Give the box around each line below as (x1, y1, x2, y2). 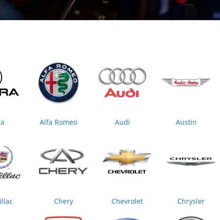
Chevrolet (111, 196, 143, 206)
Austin (175, 117, 197, 127)
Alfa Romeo (40, 117, 77, 127)
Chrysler (177, 196, 205, 206)
